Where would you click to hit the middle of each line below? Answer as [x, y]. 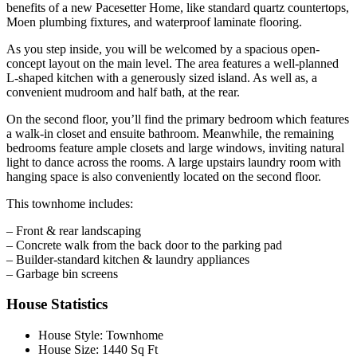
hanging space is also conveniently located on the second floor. [164, 176]
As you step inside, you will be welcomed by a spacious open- [163, 49]
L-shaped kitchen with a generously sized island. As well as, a [162, 77]
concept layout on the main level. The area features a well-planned [173, 63]
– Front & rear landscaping [74, 230]
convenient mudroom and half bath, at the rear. [123, 92]
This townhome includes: [70, 203]
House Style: [72, 335]
